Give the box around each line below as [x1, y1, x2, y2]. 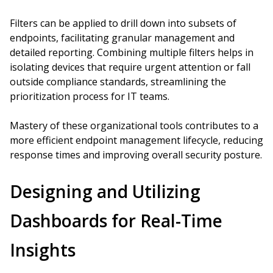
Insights [10, 238, 76, 261]
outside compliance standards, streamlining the [10, 75, 226, 88]
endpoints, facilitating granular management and [10, 31, 235, 44]
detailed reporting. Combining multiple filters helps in [10, 46, 253, 59]
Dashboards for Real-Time [10, 209, 222, 232]
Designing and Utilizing [10, 180, 200, 203]
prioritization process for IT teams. [10, 90, 169, 103]
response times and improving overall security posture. [10, 148, 262, 161]
